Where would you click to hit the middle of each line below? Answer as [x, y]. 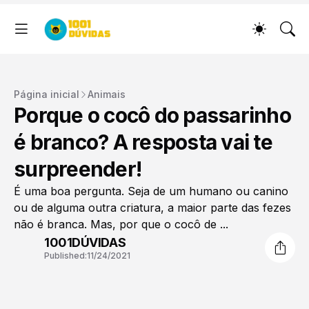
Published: [66, 255]
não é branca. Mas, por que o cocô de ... [121, 225]
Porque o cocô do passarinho [152, 116]
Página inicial [47, 94]
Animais [107, 94]
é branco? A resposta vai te [143, 142]
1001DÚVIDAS [85, 242]
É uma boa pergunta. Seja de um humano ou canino [151, 191]
